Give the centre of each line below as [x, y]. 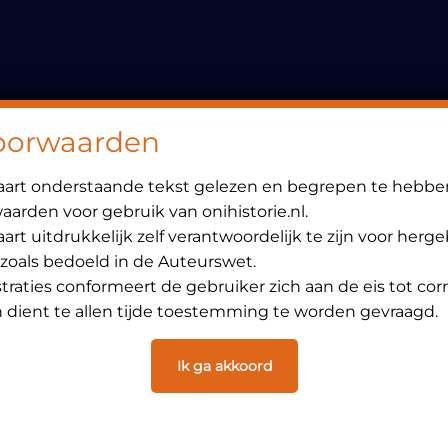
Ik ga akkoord [224, 366]
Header [100, 45]
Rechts [97, 75]
